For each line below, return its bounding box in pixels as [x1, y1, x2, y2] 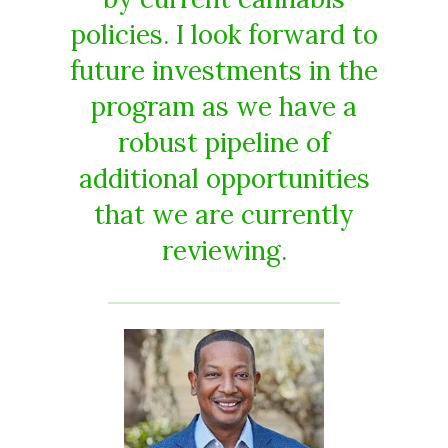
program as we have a [91, 89, 357, 123]
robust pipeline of [118, 125, 330, 159]
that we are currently [94, 197, 354, 231]
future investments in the [70, 53, 378, 87]
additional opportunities [78, 161, 370, 195]
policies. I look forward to [70, 17, 378, 51]
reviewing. [161, 233, 287, 267]
